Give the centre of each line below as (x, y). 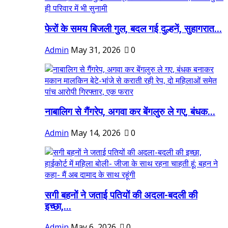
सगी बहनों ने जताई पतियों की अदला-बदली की (121, 195)
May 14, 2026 (96, 133)
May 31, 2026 (96, 50)
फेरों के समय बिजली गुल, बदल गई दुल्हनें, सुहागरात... (133, 29)
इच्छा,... (58, 206)
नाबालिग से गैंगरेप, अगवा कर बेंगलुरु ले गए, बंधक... (130, 112)
